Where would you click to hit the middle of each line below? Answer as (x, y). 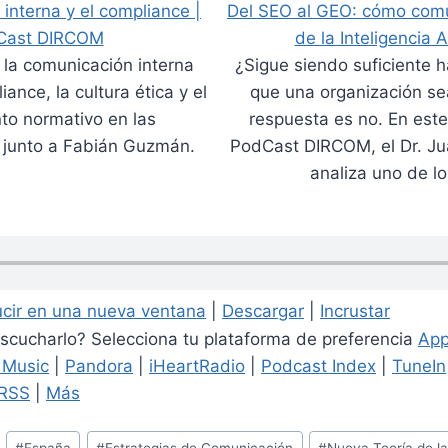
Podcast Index (318, 366)
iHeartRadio (197, 366)
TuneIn (419, 366)
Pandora (99, 366)
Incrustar (355, 311)
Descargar (263, 311)
